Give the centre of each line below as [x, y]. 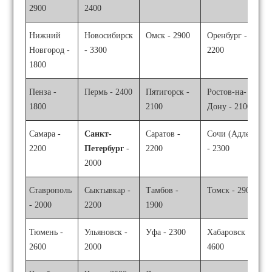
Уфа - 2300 [166, 232]
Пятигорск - [168, 92]
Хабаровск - [229, 232]
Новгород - [50, 50]
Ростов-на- [227, 92]
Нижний [45, 36]
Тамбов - [162, 190]
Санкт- [98, 134]
